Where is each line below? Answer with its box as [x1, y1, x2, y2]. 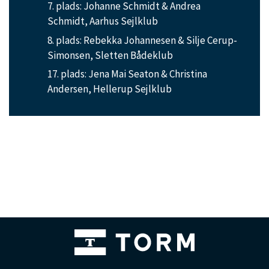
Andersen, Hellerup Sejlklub [47, 82, 172, 96]
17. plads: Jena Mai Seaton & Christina [47, 67, 207, 81]
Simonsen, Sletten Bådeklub [47, 48, 173, 62]
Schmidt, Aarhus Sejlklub [47, 14, 158, 28]
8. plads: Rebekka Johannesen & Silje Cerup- [47, 33, 237, 47]
